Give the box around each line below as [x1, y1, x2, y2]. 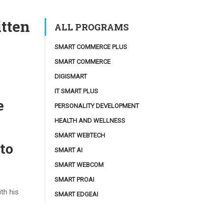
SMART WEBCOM [55, 161, 104, 168]
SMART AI [55, 146, 82, 154]
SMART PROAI [55, 176, 94, 183]
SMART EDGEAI [55, 191, 98, 198]
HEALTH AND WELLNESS [55, 117, 125, 124]
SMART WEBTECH [55, 132, 105, 139]
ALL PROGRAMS [55, 21, 129, 33]
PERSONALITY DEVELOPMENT [55, 102, 139, 110]
